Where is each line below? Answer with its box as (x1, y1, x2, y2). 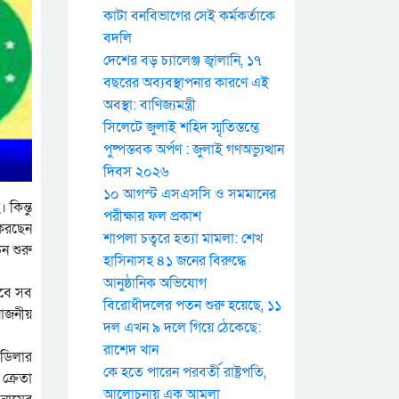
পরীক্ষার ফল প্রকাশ (103, 207, 201, 226)
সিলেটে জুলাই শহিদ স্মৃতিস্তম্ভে (103, 118, 259, 137)
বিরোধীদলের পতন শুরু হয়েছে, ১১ (103, 296, 281, 315)
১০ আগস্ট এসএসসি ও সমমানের (103, 184, 276, 204)
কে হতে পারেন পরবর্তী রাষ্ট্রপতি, (103, 362, 266, 382)
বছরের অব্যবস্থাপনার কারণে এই (103, 73, 269, 93)
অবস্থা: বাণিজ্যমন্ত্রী (103, 95, 196, 115)
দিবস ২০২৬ (103, 162, 169, 182)
